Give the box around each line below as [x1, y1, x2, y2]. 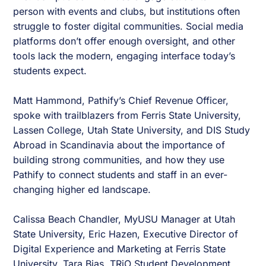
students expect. [13, 65, 87, 77]
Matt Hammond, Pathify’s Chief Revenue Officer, [13, 94, 229, 107]
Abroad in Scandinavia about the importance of [13, 139, 226, 151]
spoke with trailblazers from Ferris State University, [13, 109, 242, 122]
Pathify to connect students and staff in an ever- [13, 169, 228, 181]
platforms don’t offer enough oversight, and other [13, 35, 236, 47]
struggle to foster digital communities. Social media [13, 20, 244, 33]
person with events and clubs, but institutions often [13, 5, 240, 18]
